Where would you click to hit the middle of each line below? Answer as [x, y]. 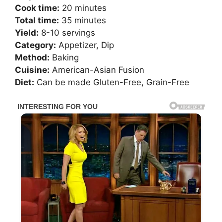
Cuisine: [32, 70]
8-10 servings [67, 33]
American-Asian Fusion [97, 70]
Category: [35, 45]
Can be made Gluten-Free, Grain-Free [112, 83]
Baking [64, 58]
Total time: [37, 21]
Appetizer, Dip [85, 45]
